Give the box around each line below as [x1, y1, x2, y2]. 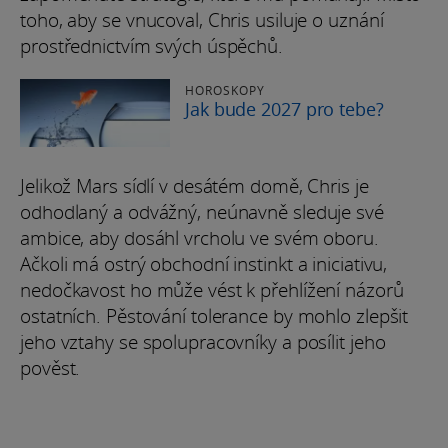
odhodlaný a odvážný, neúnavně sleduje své [20, 198, 384, 225]
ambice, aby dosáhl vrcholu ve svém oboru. [20, 224, 379, 251]
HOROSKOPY [185, 81, 265, 99]
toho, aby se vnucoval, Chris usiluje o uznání [20, 6, 384, 33]
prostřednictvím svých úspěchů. [20, 32, 283, 59]
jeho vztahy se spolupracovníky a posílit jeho [20, 328, 386, 355]
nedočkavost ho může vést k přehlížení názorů [20, 276, 404, 303]
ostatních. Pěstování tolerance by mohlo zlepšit [20, 302, 409, 329]
